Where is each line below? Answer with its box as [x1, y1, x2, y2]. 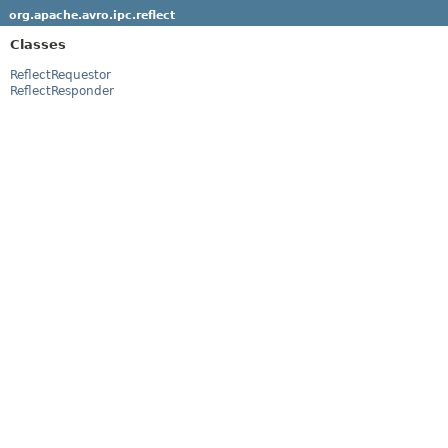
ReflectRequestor [10, 67, 111, 82]
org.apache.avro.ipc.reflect [8, 8, 175, 22]
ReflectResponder [10, 83, 114, 98]
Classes [10, 36, 66, 52]
